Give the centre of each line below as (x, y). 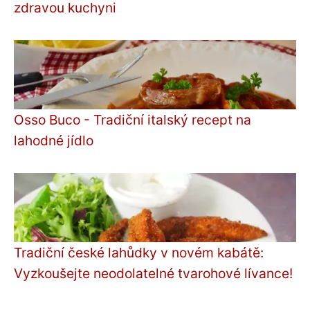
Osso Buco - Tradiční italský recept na (133, 119)
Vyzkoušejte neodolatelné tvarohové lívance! (153, 273)
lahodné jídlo (54, 140)
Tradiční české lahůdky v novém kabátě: (139, 252)
